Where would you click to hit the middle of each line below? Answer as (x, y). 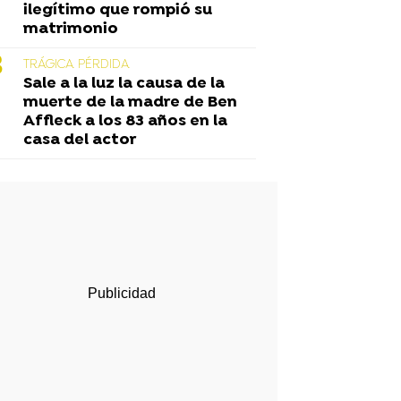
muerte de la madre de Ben (130, 102)
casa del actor (80, 140)
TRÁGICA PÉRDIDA (77, 64)
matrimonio (71, 29)
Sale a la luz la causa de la (124, 83)
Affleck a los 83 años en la (125, 121)
